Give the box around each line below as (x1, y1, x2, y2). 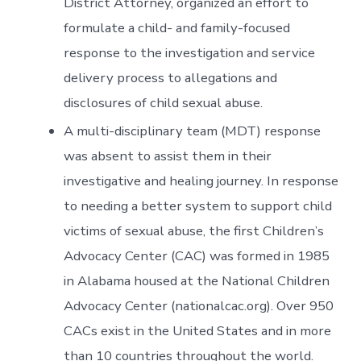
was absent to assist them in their (64, 147, 272, 166)
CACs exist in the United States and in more (64, 322, 332, 341)
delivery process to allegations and (64, 68, 278, 88)
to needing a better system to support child (64, 197, 333, 216)
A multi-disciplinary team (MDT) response (64, 122, 322, 141)
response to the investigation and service (64, 44, 316, 63)
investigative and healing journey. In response (64, 172, 339, 191)
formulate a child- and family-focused (64, 19, 291, 38)
